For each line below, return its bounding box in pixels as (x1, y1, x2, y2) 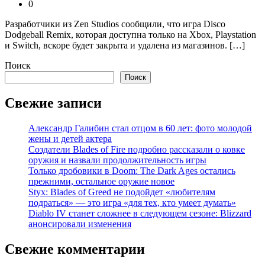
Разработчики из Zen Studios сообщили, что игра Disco (5, 19, 225, 30)
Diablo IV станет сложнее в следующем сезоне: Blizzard (28, 208, 251, 218)
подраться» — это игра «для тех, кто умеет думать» (28, 197, 236, 208)
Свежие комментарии (5, 241, 145, 257)
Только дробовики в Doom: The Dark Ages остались (28, 165, 235, 176)
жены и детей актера (28, 133, 112, 144)
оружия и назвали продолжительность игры (28, 154, 206, 165)
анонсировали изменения (28, 218, 131, 229)
